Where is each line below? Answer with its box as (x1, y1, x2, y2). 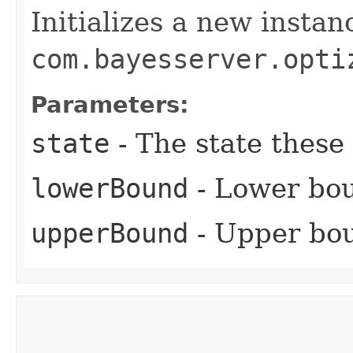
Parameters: (31, 91, 189, 118)
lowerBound (31, 172, 188, 204)
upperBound (31, 217, 188, 249)
